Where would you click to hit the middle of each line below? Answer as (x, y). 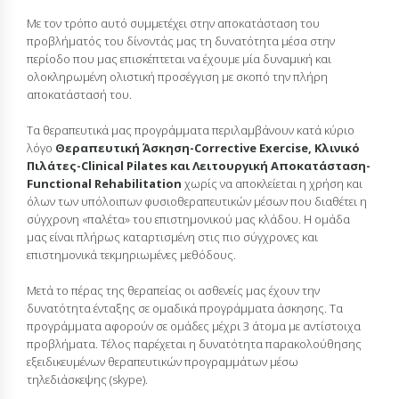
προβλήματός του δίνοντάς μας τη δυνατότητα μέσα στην (181, 41)
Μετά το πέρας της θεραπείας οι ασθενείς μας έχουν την (173, 290)
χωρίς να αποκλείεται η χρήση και (273, 183)
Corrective (225, 147)
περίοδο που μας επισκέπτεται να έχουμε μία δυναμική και (179, 58)
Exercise (282, 147)
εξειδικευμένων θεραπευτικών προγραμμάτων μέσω (163, 361)
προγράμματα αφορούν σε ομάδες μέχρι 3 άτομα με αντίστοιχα (194, 326)
